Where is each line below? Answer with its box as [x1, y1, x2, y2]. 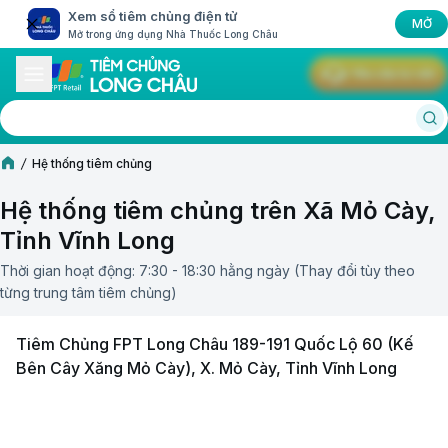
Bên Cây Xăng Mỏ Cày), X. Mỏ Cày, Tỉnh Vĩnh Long [16, 358, 397, 378]
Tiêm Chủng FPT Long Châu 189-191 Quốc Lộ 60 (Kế [16, 334, 413, 354]
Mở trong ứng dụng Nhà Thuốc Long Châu [68, 28, 278, 40]
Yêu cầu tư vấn [349, 66, 436, 81]
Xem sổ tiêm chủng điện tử [68, 8, 237, 24]
